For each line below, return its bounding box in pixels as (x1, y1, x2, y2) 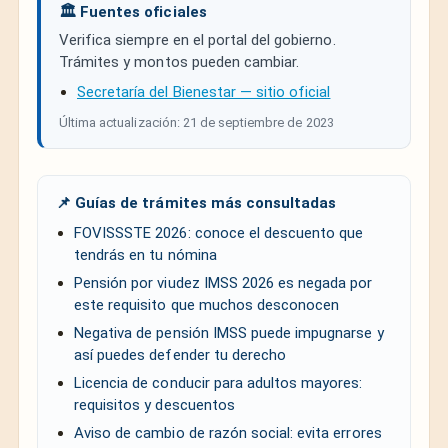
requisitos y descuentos (74, 395, 235, 414)
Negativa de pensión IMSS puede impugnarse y (74, 323, 384, 342)
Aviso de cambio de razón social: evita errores (74, 423, 382, 442)
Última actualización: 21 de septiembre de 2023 (59, 114, 334, 130)
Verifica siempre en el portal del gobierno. (59, 30, 336, 49)
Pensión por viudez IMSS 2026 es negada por (74, 273, 373, 292)
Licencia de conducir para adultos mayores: (74, 373, 363, 392)
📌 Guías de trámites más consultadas (56, 193, 337, 212)
